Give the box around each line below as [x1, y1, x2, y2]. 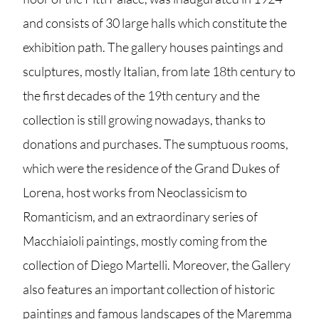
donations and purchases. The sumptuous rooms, [23, 136, 288, 152]
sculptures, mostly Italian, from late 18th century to [23, 63, 296, 79]
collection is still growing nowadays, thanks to [23, 112, 266, 127]
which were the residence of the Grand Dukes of [23, 160, 280, 176]
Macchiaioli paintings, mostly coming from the [23, 233, 267, 249]
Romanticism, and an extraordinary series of [23, 209, 258, 224]
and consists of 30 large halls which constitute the [23, 15, 287, 31]
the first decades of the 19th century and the [23, 88, 260, 103]
